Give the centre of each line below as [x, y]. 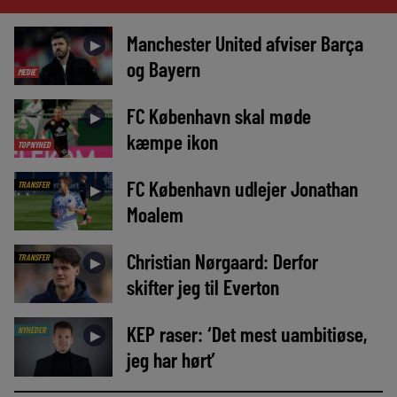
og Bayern [163, 69]
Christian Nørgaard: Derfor [222, 261]
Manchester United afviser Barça [245, 43]
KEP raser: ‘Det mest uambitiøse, [246, 334]
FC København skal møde [218, 116]
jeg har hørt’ [171, 360]
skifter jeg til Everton [202, 287]
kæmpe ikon [172, 142]
